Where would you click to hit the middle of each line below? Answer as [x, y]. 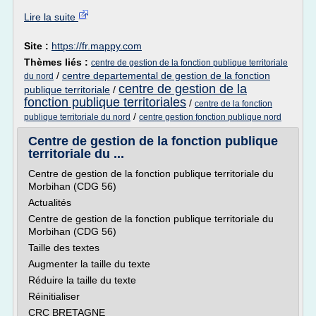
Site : [38, 46]
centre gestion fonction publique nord [210, 117]
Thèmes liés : [57, 62]
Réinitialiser [54, 296]
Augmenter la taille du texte [89, 264]
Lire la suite [51, 17]
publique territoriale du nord [77, 117]
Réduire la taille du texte [82, 280]
